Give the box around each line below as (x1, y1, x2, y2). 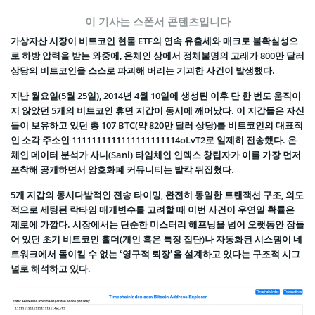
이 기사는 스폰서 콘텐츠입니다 (84, 13, 231, 28)
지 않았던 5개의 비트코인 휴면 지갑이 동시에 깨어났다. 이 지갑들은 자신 (11, 103, 304, 117)
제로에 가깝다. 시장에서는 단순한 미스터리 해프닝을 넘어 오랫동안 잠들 (11, 217, 304, 231)
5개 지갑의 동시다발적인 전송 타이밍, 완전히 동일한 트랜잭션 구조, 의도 (11, 188, 304, 201)
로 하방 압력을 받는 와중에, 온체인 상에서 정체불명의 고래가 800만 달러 (11, 49, 304, 62)
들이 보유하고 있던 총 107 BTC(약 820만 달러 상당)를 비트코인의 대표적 (11, 118, 303, 131)
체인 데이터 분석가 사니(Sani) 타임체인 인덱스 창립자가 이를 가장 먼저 (11, 148, 301, 161)
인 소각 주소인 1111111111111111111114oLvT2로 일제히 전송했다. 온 (11, 133, 297, 146)
